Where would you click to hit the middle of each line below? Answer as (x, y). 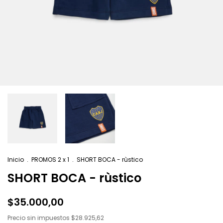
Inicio (16, 160)
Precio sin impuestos (39, 218)
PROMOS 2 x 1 (50, 160)
